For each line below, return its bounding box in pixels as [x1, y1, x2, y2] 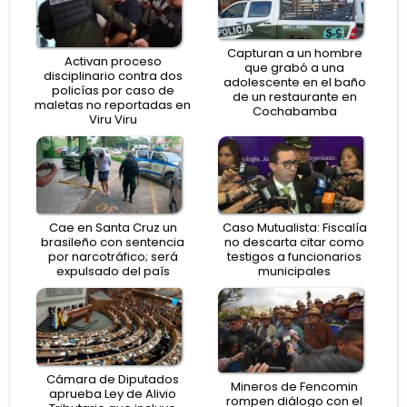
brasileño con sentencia [41, 233, 184, 251]
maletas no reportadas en [35, 96, 191, 114]
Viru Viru [88, 111, 137, 129]
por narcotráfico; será [47, 247, 178, 265]
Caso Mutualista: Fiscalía [222, 218, 367, 236]
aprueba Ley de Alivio [49, 384, 176, 402]
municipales [258, 262, 331, 280]
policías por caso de [51, 82, 174, 100]
